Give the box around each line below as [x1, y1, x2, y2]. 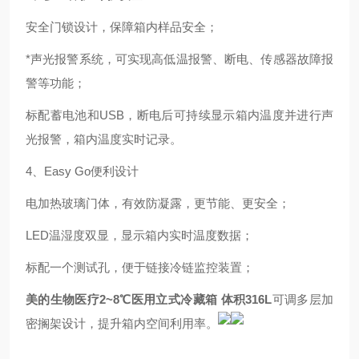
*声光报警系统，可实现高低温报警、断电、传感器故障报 [26, 52, 333, 66]
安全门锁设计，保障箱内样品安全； [26, 20, 218, 34]
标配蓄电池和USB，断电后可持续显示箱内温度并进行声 [26, 108, 333, 122]
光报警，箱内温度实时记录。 [26, 132, 182, 146]
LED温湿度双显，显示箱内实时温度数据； [26, 228, 253, 242]
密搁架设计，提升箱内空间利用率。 [26, 317, 218, 330]
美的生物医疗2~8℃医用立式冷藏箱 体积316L [26, 292, 272, 306]
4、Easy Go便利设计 [26, 164, 139, 178]
